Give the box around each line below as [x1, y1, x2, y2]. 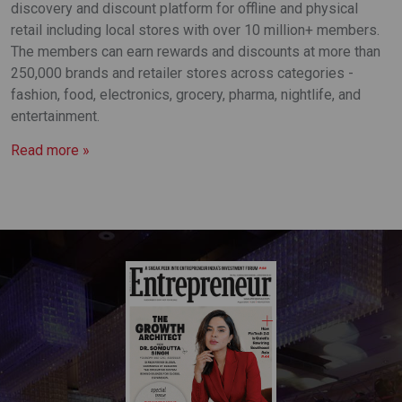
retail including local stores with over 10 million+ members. [11, 21, 380, 39]
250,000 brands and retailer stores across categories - [11, 64, 354, 82]
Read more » [11, 141, 90, 159]
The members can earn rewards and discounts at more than [11, 42, 380, 60]
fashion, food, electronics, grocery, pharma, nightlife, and [11, 85, 361, 103]
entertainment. [11, 107, 100, 125]
